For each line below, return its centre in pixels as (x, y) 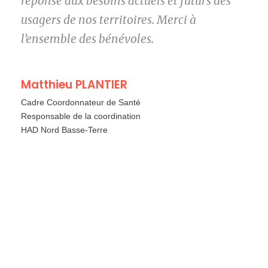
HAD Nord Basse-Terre (64, 130)
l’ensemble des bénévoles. (87, 39)
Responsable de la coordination (81, 116)
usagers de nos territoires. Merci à (109, 20)
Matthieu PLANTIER (74, 85)
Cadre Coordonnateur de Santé (81, 103)
